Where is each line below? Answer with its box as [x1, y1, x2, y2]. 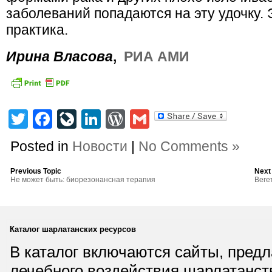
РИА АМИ [124, 49, 189, 64]
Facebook [52, 110, 138, 132]
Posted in [10, 138, 73, 154]
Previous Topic [10, 167, 62, 175]
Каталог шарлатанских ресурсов [10, 225, 136, 234]
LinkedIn [101, 110, 175, 132]
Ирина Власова [6, 49, 113, 64]
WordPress [125, 110, 221, 132]
